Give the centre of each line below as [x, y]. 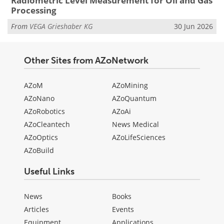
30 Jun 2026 [193, 26]
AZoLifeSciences [139, 137]
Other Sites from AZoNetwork [86, 60]
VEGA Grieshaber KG [61, 26]
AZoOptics [41, 137]
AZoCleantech [47, 124]
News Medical [135, 124]
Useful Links [49, 171]
